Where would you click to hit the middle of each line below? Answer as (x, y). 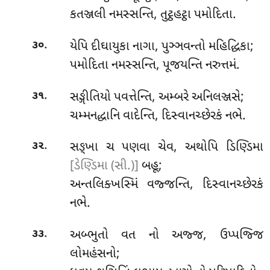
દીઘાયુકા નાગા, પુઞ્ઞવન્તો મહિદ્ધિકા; (172, 47)
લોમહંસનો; (95, 254)
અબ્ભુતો (96, 235)
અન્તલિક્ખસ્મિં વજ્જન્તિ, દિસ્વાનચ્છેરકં (166, 185)
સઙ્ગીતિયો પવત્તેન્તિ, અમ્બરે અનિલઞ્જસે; (157, 97)
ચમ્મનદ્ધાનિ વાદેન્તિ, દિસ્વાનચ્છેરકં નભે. (158, 116)
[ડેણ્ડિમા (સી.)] (104, 167)
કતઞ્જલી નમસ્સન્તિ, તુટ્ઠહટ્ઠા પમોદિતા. (153, 15)
